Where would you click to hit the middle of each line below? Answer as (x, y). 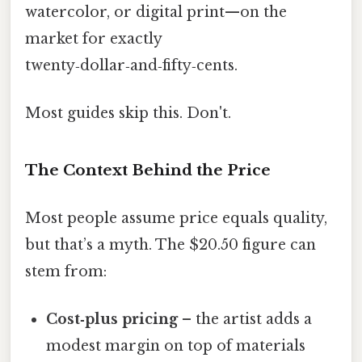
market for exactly (93, 38)
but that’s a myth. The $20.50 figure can (170, 245)
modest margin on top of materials (176, 346)
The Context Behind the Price (148, 170)
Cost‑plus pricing (112, 320)
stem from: (66, 272)
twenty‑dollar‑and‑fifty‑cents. (131, 65)
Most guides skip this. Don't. (128, 114)
